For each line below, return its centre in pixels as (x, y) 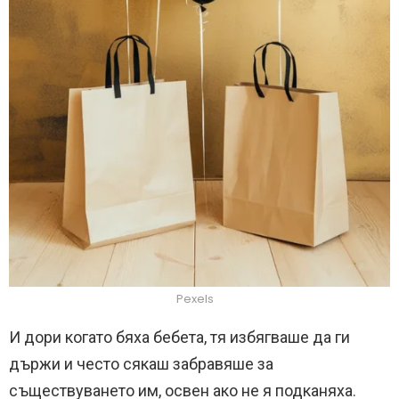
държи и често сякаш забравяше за (141, 364)
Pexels (195, 299)
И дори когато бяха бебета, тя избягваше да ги (179, 338)
